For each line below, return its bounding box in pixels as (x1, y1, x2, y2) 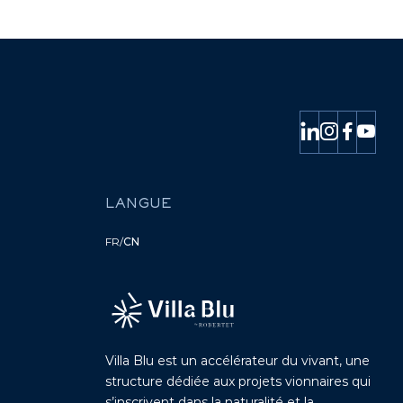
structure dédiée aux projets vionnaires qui (104, 373, 371, 390)
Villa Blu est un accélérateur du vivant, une (104, 353, 370, 370)
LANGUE (104, 198, 172, 210)
